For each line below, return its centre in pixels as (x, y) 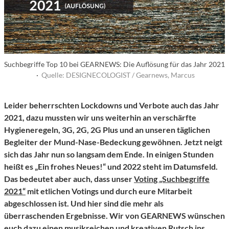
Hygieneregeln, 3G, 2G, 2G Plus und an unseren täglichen (107, 130)
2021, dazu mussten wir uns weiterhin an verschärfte (100, 118)
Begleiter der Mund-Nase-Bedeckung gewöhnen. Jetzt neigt (113, 142)
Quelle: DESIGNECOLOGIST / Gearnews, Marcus (118, 75)
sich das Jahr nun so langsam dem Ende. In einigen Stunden (109, 154)
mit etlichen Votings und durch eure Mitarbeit (109, 191)
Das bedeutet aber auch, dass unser (69, 179)
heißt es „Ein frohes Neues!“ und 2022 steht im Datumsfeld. (111, 167)
